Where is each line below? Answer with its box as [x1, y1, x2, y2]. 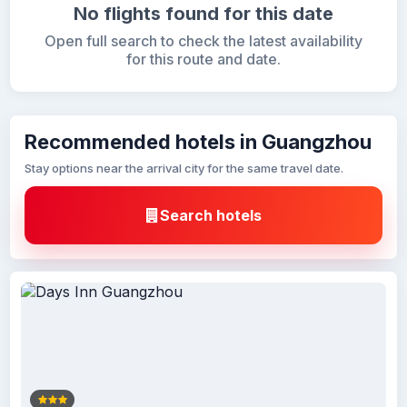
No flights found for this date [74, 3, 333, 25]
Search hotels [160, 206, 262, 224]
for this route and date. [126, 50, 281, 68]
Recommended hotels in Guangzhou [25, 130, 372, 154]
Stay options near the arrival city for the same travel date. [25, 161, 343, 175]
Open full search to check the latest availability [45, 32, 362, 50]
